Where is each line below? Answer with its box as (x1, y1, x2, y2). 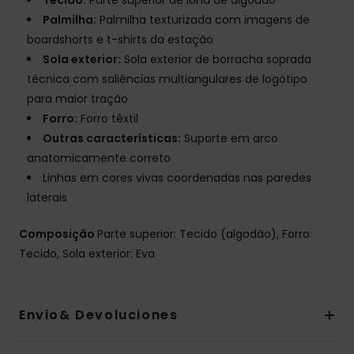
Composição (19, 226, 97, 243)
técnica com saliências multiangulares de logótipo (27, 71, 307, 88)
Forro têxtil (77, 111, 138, 127)
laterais (27, 190, 67, 206)
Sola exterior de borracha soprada (121, 51, 311, 68)
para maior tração (27, 91, 128, 107)
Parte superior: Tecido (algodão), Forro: (97, 226, 312, 243)
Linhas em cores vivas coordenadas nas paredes (43, 170, 311, 186)
